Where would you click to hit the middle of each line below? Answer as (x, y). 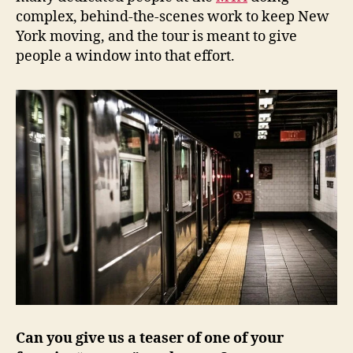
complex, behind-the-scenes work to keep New (173, 17)
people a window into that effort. (125, 56)
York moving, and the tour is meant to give (156, 37)
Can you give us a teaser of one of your (150, 338)
